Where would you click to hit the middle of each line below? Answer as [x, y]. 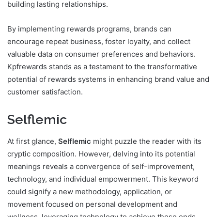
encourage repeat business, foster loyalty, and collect [99, 42]
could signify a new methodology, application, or [90, 191]
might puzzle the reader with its [146, 141]
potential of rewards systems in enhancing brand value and [108, 79]
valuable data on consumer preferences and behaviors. [101, 54]
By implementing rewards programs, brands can [89, 29]
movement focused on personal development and [92, 204]
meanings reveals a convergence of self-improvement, [101, 166]
